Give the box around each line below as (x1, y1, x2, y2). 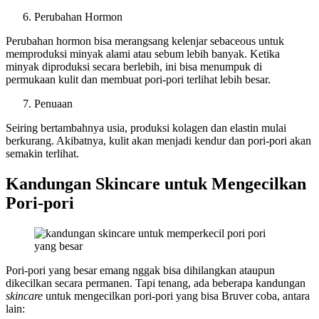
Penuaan (34, 97, 73, 110)
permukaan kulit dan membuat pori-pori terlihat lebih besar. (6, 73, 271, 85)
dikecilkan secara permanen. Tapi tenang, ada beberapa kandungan (6, 276, 305, 289)
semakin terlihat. (6, 147, 82, 159)
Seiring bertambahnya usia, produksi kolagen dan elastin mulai (6, 121, 286, 134)
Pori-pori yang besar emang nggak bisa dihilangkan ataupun (6, 263, 275, 276)
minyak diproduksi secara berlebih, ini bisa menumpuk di (6, 60, 262, 73)
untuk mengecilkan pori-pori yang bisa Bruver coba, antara (46, 289, 310, 302)
